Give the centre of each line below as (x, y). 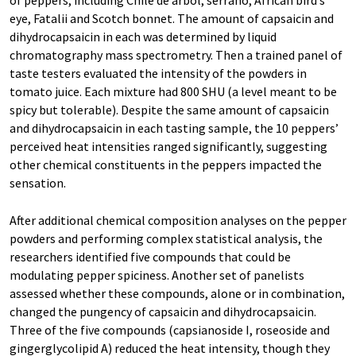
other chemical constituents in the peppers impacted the (166, 164)
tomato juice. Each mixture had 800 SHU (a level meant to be (173, 91)
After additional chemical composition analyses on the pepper (178, 220)
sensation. (38, 183)
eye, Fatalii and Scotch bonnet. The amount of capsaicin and (172, 18)
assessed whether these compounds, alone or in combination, (177, 293)
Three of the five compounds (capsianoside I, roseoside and (170, 330)
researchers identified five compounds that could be (150, 257)
